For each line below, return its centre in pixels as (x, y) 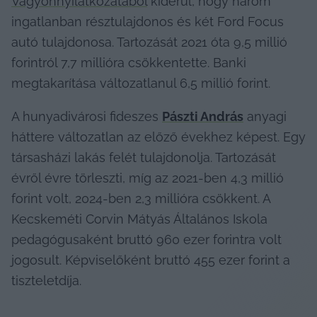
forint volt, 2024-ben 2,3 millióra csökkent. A (141, 198)
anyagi (265, 116)
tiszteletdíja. (46, 280)
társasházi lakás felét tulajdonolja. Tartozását (144, 157)
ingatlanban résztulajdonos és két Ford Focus (148, 21)
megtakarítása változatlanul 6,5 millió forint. (141, 83)
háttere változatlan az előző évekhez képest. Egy (158, 137)
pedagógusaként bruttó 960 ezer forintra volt (146, 239)
